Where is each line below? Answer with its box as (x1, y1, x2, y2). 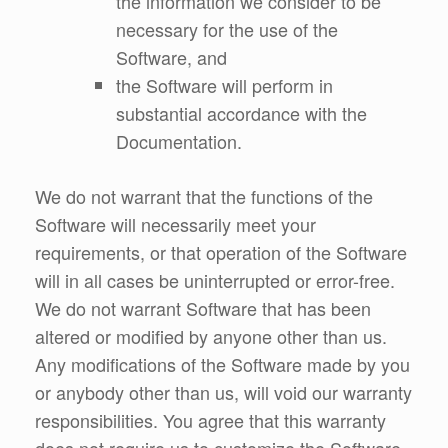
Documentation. (116, 127, 242, 154)
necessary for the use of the (116, 15, 338, 42)
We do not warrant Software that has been (35, 294, 371, 321)
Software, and (116, 43, 227, 70)
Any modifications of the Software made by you (35, 350, 410, 377)
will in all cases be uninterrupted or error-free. (35, 266, 395, 293)
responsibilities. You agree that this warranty (35, 406, 386, 433)
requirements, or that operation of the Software (35, 238, 407, 265)
